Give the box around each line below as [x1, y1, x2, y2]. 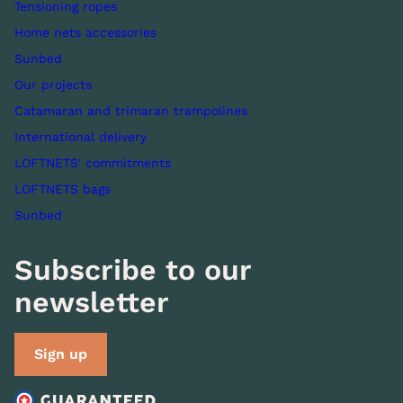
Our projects [14, 77, 92, 92]
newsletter [14, 285, 169, 319]
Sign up [34, 345, 87, 363]
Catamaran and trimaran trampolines [14, 103, 247, 118]
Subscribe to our [14, 253, 251, 287]
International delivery [14, 130, 147, 144]
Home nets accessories [14, 25, 157, 40]
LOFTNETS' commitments [14, 156, 171, 170]
